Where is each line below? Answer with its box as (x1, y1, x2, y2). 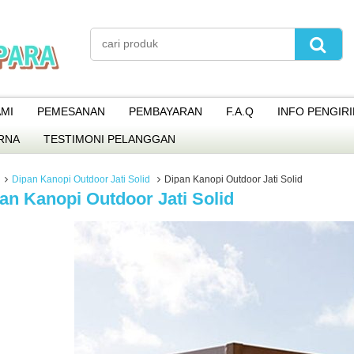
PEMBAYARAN (129, 105, 202, 118)
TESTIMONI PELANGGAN (43, 133, 175, 145)
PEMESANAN (37, 105, 105, 118)
